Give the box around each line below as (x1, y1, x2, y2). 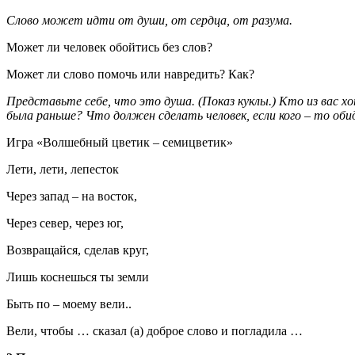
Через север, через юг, (6, 216, 124, 230)
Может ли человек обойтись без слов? (6, 40, 212, 54)
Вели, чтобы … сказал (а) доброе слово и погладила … (6, 323, 303, 338)
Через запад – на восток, (6, 189, 137, 203)
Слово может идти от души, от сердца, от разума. (6, 13, 292, 27)
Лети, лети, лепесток (6, 162, 119, 176)
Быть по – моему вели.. (6, 296, 132, 311)
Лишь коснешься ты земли (6, 269, 149, 284)
